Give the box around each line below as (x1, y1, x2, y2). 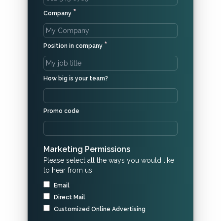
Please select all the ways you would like (43, 156, 174, 164)
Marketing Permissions (43, 145, 130, 154)
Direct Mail (54, 194, 85, 201)
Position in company (43, 42, 104, 49)
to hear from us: (43, 166, 94, 174)
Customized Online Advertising (54, 206, 146, 213)
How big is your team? (43, 75, 108, 82)
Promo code (43, 108, 79, 114)
